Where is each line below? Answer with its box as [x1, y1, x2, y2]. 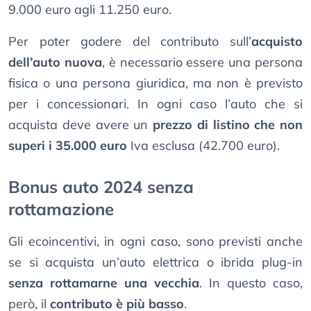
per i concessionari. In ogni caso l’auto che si [8, 96, 303, 112]
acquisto [251, 33, 303, 50]
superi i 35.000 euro [8, 137, 127, 154]
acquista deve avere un [8, 117, 153, 133]
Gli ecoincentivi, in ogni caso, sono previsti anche [8, 233, 303, 250]
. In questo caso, [199, 275, 303, 292]
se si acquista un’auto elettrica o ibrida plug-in [8, 254, 303, 271]
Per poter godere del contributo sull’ [8, 33, 251, 50]
